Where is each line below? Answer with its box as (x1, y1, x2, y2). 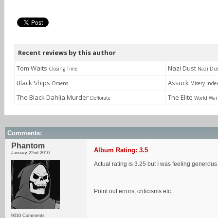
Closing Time (49, 65, 77, 72)
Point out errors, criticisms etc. (94, 188, 172, 195)
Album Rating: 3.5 (94, 146, 148, 154)
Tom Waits (17, 64, 49, 73)
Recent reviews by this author (18, 48, 116, 57)
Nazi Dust (168, 64, 198, 73)
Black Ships (17, 78, 52, 87)
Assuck (168, 78, 190, 87)
